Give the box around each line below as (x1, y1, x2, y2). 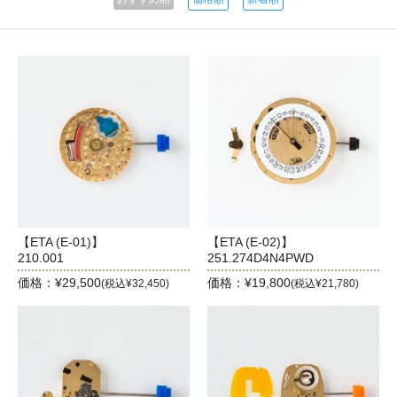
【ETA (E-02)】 (207, 234, 293, 249)
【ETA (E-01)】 (18, 234, 104, 249)
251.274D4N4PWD (207, 250, 314, 265)
